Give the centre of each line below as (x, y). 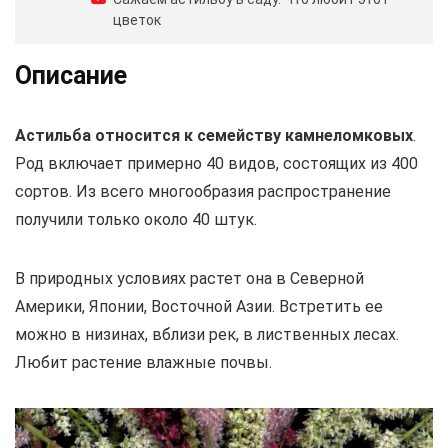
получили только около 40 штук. (136, 220)
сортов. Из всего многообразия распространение (203, 192)
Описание (71, 76)
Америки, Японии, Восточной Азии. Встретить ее (199, 307)
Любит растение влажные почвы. (143, 363)
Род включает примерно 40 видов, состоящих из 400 (216, 164)
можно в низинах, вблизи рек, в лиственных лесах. (207, 335)
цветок (137, 20)
